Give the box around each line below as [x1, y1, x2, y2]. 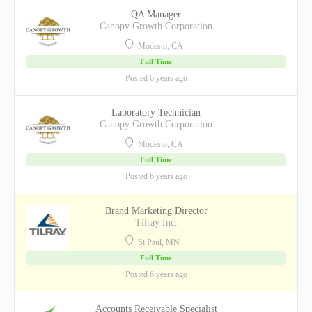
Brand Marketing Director [104, 205, 208, 216]
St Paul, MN [136, 237, 180, 247]
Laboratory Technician [111, 107, 201, 118]
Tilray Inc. [134, 217, 178, 228]
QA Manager [131, 9, 181, 19]
